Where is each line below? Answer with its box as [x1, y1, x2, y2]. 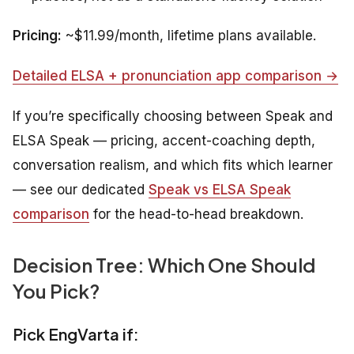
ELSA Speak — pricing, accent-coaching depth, [13, 133, 315, 149]
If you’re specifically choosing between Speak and [13, 108, 333, 125]
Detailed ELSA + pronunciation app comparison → [13, 68, 338, 85]
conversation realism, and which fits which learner [13, 157, 333, 174]
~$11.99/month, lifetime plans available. [62, 28, 316, 44]
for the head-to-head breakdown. [89, 206, 303, 223]
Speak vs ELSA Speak [149, 182, 291, 198]
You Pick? [13, 279, 100, 303]
